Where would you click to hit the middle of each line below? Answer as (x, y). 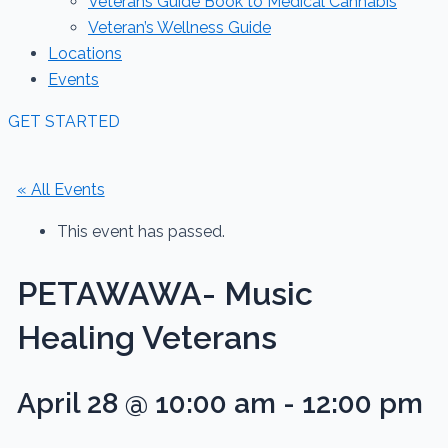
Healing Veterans (146, 337)
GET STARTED (64, 121)
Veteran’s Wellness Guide (179, 27)
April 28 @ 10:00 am (146, 404)
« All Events (60, 189)
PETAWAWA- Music (164, 293)
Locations (85, 53)
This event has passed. (140, 231)
